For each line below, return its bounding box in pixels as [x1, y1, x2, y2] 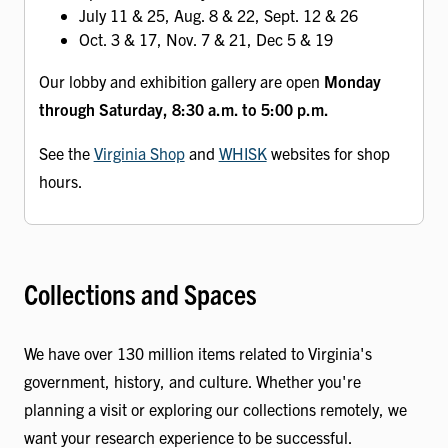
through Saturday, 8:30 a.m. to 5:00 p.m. [38, 98, 329, 119]
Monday [323, 70, 381, 91]
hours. [38, 170, 83, 191]
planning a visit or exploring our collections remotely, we [24, 398, 407, 419]
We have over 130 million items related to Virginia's [24, 342, 372, 363]
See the [38, 142, 94, 163]
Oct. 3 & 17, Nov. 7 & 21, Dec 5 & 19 [78, 28, 333, 49]
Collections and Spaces [24, 276, 257, 312]
